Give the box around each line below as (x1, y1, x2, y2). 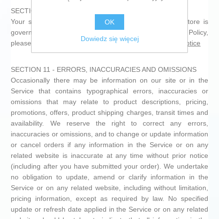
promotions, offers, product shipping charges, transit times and (11, 109, 208, 116)
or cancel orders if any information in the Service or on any (11, 141, 208, 149)
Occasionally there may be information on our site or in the (11, 76, 208, 84)
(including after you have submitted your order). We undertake (11, 162, 208, 170)
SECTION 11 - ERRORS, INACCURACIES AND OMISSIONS (11, 66, 197, 73)
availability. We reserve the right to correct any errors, (11, 119, 208, 127)
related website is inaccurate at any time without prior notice (11, 152, 208, 159)
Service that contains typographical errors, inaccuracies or (11, 87, 208, 95)
